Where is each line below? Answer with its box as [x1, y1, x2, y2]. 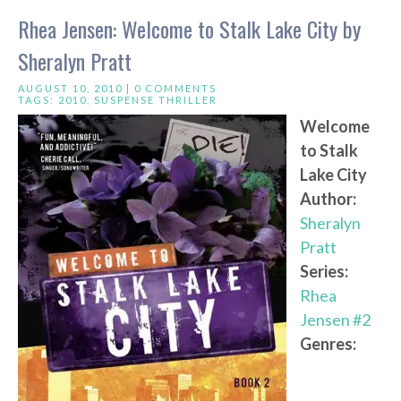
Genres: [300, 334, 356, 354]
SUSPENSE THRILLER [94, 94, 218, 107]
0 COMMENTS [134, 82, 217, 95]
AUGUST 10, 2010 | [18, 82, 134, 95]
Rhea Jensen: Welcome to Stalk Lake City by [18, 13, 361, 46]
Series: [300, 261, 348, 282]
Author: [300, 189, 356, 209]
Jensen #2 [300, 310, 371, 330]
